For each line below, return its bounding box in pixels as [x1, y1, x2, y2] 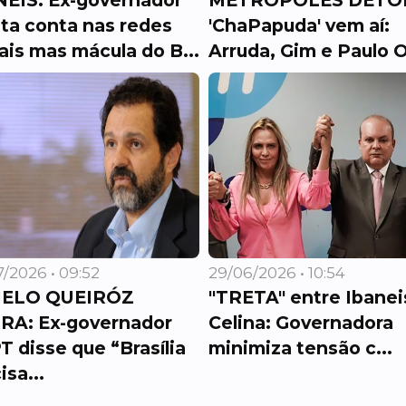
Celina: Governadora [208, 312, 394, 333]
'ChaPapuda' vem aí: [208, 14, 391, 36]
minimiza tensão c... [208, 337, 393, 359]
